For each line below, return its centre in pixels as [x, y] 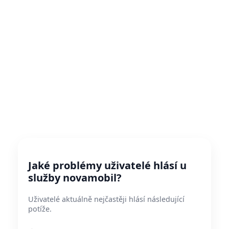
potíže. [40, 209]
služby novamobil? [75, 178]
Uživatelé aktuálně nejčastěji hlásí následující [106, 199]
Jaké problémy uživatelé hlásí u [107, 165]
